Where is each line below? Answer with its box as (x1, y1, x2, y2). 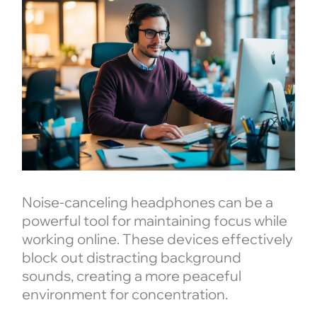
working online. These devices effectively (21, 230, 293, 248)
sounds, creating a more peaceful (21, 267, 241, 285)
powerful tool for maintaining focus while (21, 212, 287, 230)
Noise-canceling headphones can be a (21, 193, 273, 212)
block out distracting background (21, 248, 241, 267)
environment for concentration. (21, 285, 228, 304)
